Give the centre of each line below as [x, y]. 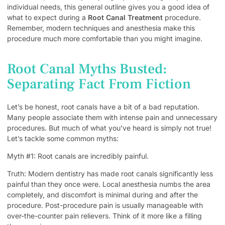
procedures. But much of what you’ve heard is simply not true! [109, 128]
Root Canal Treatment [125, 18]
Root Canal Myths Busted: [87, 69]
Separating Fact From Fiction [99, 84]
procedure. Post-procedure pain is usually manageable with [105, 205]
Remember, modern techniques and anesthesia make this [101, 28]
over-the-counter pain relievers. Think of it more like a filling [104, 216]
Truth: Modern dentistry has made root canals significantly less [110, 174]
